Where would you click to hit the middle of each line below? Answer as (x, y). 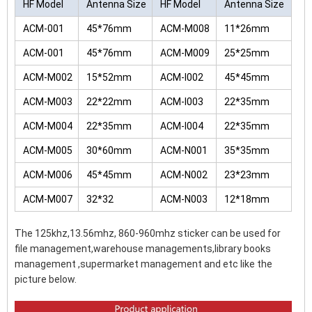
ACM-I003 (182, 102)
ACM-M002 (48, 78)
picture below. (46, 280)
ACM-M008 (185, 29)
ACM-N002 (184, 175)
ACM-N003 (184, 200)
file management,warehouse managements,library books (143, 249)
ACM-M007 (48, 200)
